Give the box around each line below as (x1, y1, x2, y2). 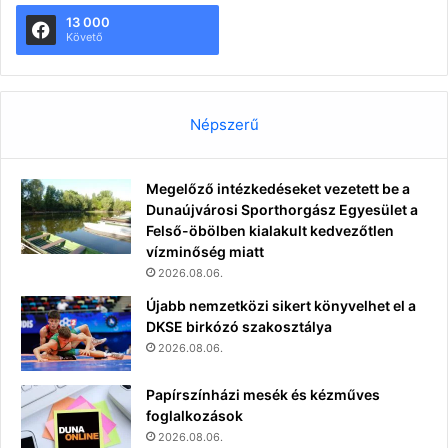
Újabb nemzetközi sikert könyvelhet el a (146, 296, 416, 314)
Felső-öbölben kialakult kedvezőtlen (146, 221, 394, 239)
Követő (66, 29, 103, 44)
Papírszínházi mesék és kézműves (146, 385, 380, 403)
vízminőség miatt (146, 242, 264, 260)
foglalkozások (146, 406, 243, 424)
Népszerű (189, 114, 259, 134)
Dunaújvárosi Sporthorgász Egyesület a (146, 200, 418, 218)
